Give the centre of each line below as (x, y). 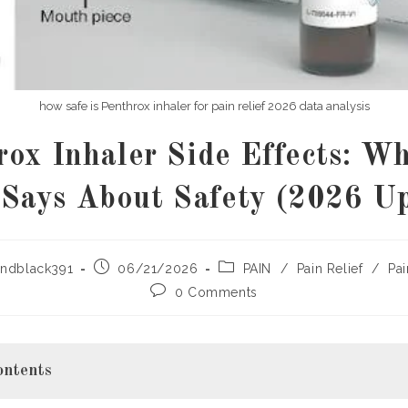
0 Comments (216, 293)
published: (126, 284)
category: (248, 284)
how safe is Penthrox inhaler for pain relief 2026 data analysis (204, 107)
